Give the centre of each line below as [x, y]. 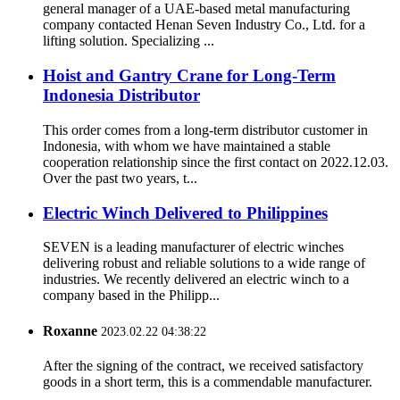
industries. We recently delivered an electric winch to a [196, 279]
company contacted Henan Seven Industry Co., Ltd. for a [204, 25]
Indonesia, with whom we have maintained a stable [187, 146]
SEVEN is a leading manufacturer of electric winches [193, 247]
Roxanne [70, 330]
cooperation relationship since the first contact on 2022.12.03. [216, 162]
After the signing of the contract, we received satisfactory [203, 365]
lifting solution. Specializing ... [129, 41]
